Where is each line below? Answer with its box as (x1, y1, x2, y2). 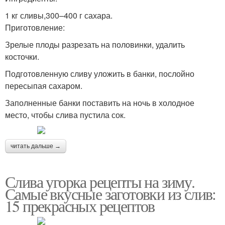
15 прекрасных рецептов (5, 195, 155, 216)
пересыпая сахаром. (5, 80, 82, 91)
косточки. (5, 51, 39, 62)
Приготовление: (5, 22, 65, 33)
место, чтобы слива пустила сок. (5, 109, 126, 121)
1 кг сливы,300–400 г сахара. (5, 10, 113, 21)
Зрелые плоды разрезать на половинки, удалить (5, 39, 185, 50)
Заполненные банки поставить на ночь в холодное (5, 97, 194, 108)
